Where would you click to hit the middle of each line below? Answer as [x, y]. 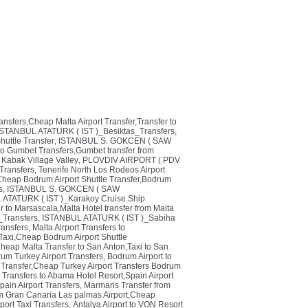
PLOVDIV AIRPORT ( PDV [131, 160]
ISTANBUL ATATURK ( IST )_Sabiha [109, 218]
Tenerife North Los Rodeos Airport [102, 170]
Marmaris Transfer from [127, 285]
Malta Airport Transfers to [79, 228]
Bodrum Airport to [140, 256]
